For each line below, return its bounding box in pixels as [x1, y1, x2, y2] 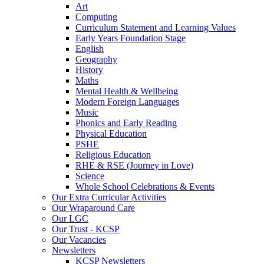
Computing [75, 11, 117, 22]
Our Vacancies [52, 234, 106, 245]
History [75, 64, 103, 75]
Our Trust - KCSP [52, 223, 120, 234]
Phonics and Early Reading [75, 117, 177, 128]
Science [75, 170, 104, 181]
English [75, 43, 104, 54]
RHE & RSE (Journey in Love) [75, 160, 193, 170]
